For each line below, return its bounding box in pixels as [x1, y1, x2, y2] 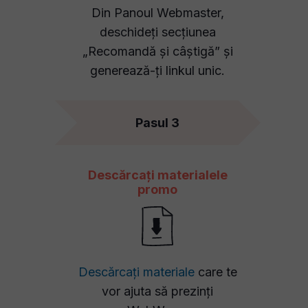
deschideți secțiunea [99, 25, 216, 39]
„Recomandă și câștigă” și [82, 44, 233, 58]
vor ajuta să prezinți [102, 284, 213, 298]
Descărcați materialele [87, 168, 228, 182]
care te [194, 265, 237, 279]
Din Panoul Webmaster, [91, 5, 224, 20]
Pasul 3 [135, 115, 179, 130]
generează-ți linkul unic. [90, 63, 225, 78]
